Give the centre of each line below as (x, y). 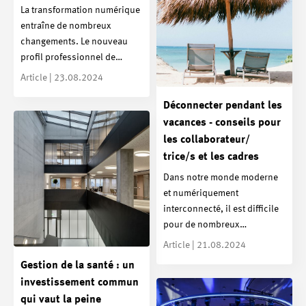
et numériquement (201, 193)
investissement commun (80, 282)
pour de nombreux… (205, 224)
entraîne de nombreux (66, 26)
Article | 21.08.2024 (205, 245)
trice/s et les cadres (211, 157)
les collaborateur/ (207, 140)
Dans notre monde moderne (221, 177)
